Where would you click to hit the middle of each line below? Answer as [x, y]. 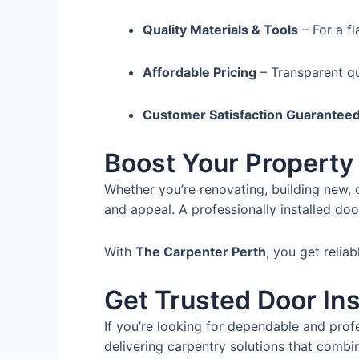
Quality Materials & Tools [220, 30]
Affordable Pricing [200, 72]
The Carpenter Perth [201, 252]
